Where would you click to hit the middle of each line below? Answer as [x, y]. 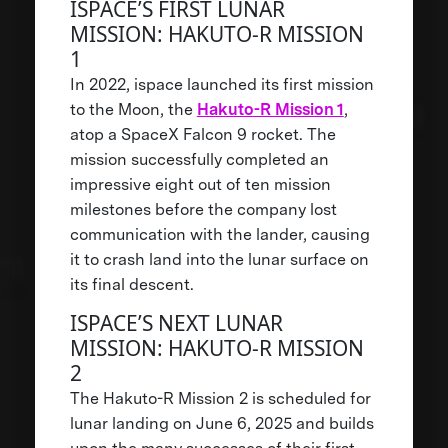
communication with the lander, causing [219, 234]
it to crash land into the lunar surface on [219, 259]
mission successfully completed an [199, 159]
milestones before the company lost [203, 209]
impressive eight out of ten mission [200, 184]
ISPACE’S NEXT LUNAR [176, 322]
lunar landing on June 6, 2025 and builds [221, 423]
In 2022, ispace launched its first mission [221, 84]
